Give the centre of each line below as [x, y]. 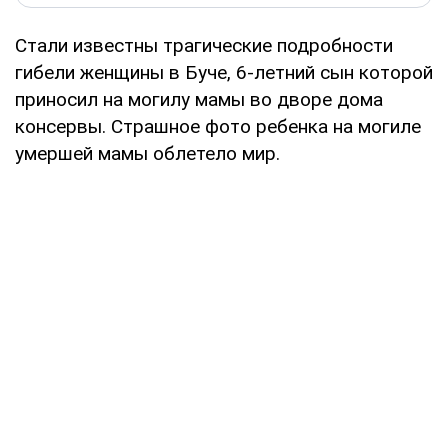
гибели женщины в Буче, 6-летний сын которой [224, 72]
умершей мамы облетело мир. [147, 153]
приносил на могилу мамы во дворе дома [199, 99]
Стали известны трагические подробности [204, 45]
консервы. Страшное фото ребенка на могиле [218, 126]
